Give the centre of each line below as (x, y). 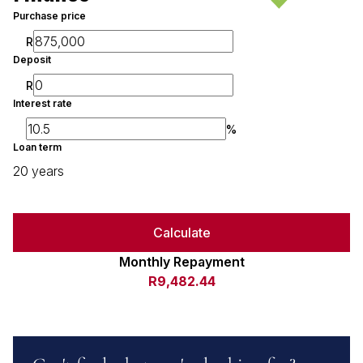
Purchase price (49, 16)
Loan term (37, 147)
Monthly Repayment (181, 262)
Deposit (32, 60)
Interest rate (43, 103)
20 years (38, 171)
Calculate (181, 233)
